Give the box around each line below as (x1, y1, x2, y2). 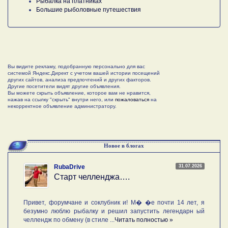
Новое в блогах (103, 142, 144, 149)
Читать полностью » (115, 216, 173, 223)
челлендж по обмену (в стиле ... (23, 216, 115, 223)
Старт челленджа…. (54, 172, 130, 181)
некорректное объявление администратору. (8, 103, 117, 109)
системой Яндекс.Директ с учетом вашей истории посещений (8, 70, 160, 76)
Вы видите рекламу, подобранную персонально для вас (8, 63, 145, 69)
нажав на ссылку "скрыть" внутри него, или (8, 96, 115, 102)
